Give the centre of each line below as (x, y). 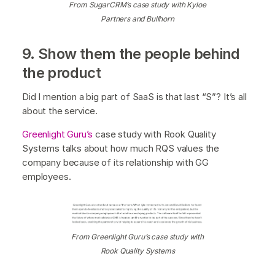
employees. (48, 176)
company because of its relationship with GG (116, 162)
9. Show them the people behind (131, 53)
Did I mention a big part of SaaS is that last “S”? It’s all (134, 96)
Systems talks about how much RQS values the (121, 148)
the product (61, 72)
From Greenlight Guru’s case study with (137, 236)
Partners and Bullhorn (137, 18)
